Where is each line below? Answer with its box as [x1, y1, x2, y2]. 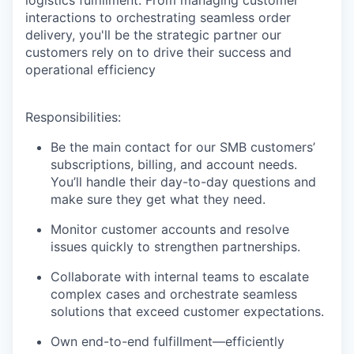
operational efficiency [25, 61, 156, 77]
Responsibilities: [25, 108, 121, 125]
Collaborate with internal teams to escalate [51, 268, 309, 284]
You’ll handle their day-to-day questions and [51, 173, 316, 190]
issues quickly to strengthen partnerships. [51, 238, 300, 254]
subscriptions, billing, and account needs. [51, 156, 297, 172]
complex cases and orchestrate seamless [51, 285, 297, 302]
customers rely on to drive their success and [25, 43, 292, 60]
